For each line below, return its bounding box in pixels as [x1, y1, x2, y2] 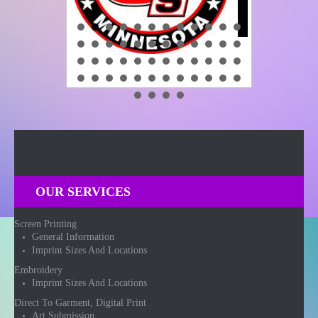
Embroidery [14, 264, 62, 275]
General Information [32, 231, 114, 242]
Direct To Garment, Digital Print [14, 297, 146, 308]
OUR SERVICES [35, 184, 131, 199]
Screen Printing [14, 218, 77, 229]
